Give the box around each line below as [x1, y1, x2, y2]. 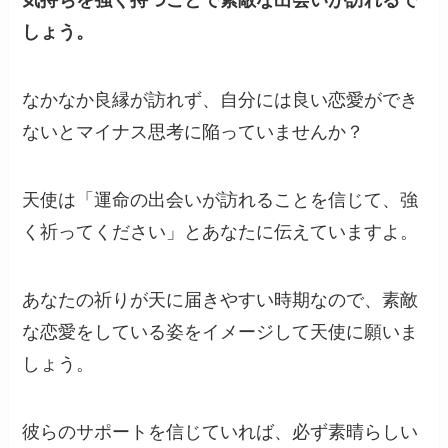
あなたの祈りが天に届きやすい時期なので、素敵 [22, 289, 419, 310]
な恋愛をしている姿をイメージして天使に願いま [22, 321, 419, 342]
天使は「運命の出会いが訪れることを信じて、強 [22, 189, 419, 210]
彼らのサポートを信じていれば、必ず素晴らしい [22, 421, 419, 442]
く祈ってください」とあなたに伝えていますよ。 [22, 221, 419, 242]
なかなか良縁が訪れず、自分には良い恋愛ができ [22, 90, 419, 111]
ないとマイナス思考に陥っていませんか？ [22, 122, 365, 143]
